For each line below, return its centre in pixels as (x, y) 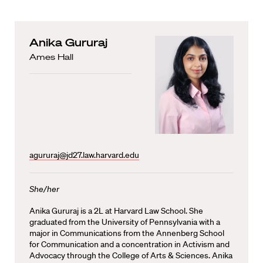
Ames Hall (51, 57)
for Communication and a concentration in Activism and (129, 244)
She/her (44, 189)
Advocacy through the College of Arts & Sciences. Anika (131, 255)
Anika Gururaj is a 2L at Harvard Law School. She (116, 211)
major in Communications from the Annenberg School (127, 233)
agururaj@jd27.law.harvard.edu (84, 155)
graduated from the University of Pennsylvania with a (125, 222)
